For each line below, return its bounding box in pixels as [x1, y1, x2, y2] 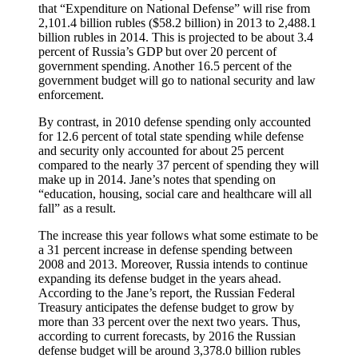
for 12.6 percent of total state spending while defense [38, 129, 304, 143]
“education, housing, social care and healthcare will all [38, 186, 312, 201]
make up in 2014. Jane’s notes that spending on [38, 172, 276, 186]
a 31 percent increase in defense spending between [38, 242, 292, 257]
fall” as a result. [38, 201, 116, 215]
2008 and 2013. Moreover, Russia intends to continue [38, 257, 308, 271]
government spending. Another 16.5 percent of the [38, 58, 292, 73]
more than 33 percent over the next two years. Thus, [38, 314, 300, 328]
